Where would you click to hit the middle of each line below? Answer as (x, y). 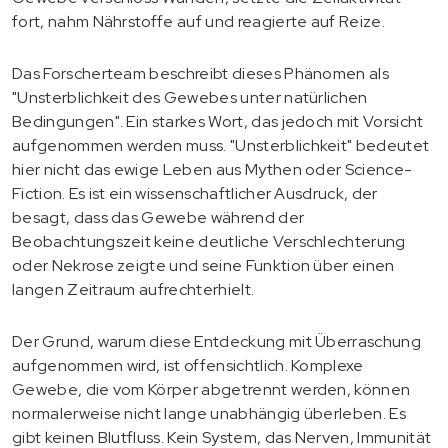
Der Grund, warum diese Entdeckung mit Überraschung (217, 341)
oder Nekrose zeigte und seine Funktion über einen (203, 265)
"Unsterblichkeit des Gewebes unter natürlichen (190, 97)
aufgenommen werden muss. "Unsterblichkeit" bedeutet (221, 145)
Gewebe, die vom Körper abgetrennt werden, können (211, 389)
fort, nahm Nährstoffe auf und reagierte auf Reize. (199, 21)
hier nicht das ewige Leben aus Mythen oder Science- (212, 169)
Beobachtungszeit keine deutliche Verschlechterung (209, 241)
